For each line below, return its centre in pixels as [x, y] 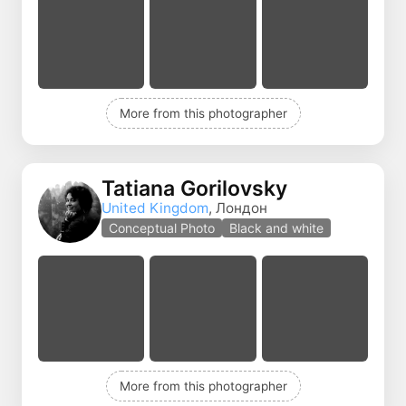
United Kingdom [155, 208]
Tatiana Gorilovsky [194, 189]
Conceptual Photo [162, 228]
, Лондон [238, 208]
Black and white [276, 228]
